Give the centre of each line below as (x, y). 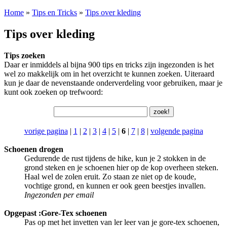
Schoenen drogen (34, 149)
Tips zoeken (25, 55)
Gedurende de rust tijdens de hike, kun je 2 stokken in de (115, 158)
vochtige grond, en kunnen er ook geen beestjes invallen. (115, 185)
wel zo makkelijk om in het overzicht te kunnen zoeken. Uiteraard (109, 73)
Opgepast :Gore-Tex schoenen (55, 213)
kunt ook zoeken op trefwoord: (53, 92)
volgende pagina (177, 131)
